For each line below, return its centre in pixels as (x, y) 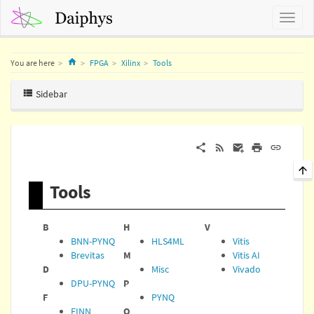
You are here (33, 63)
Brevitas (88, 255)
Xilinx (131, 63)
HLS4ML (168, 241)
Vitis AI (246, 255)
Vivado (246, 269)
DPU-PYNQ (93, 284)
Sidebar (50, 94)
